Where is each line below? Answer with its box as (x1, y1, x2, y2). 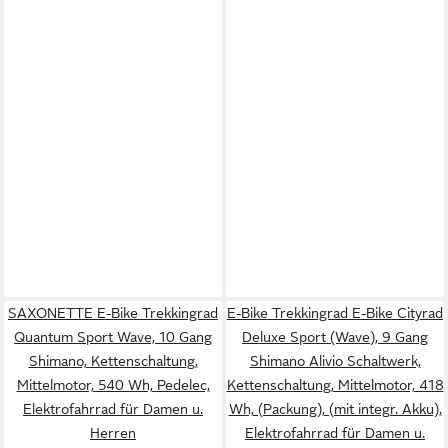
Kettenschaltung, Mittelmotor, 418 (226, 377, 444, 393)
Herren (90, 425, 136, 441)
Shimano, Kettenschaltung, (28, 353, 198, 369)
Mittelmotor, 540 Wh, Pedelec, (16, 377, 210, 393)
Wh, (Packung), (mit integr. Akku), (228, 401, 442, 417)
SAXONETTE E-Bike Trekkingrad (8, 305, 218, 321)
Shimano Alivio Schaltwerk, (249, 353, 421, 369)
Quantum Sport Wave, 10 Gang (14, 329, 212, 345)
